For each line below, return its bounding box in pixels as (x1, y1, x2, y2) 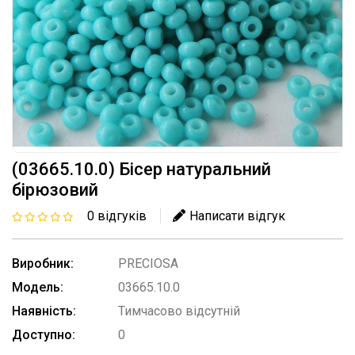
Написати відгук (189, 208, 285, 223)
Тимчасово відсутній (118, 303, 240, 319)
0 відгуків (87, 208, 147, 223)
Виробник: (12, 256, 74, 271)
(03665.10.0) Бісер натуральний (12, 159, 271, 179)
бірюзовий (12, 180, 98, 200)
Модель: (12, 280, 63, 295)
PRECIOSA (118, 256, 178, 271)
